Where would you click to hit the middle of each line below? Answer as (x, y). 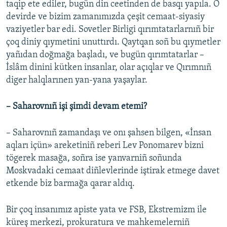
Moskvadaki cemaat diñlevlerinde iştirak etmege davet (113, 171)
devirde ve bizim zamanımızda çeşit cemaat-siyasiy (105, 17)
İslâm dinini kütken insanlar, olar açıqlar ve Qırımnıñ (109, 68)
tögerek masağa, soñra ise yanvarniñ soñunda (94, 159)
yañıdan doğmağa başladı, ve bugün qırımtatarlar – (105, 55)
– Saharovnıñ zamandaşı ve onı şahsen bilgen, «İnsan (109, 133)
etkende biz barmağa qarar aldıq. (70, 184)
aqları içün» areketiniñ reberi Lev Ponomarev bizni (105, 146)
